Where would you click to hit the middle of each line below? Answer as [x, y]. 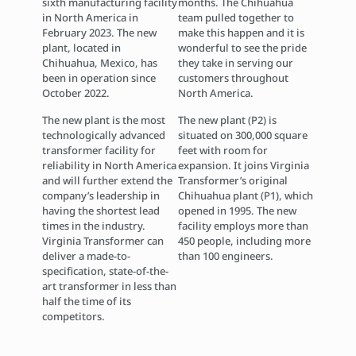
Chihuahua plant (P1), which [246, 195]
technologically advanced [104, 135]
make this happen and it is [241, 33]
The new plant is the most [104, 120]
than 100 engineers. [226, 256]
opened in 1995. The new [237, 211]
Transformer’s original [233, 180]
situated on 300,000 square [243, 135]
